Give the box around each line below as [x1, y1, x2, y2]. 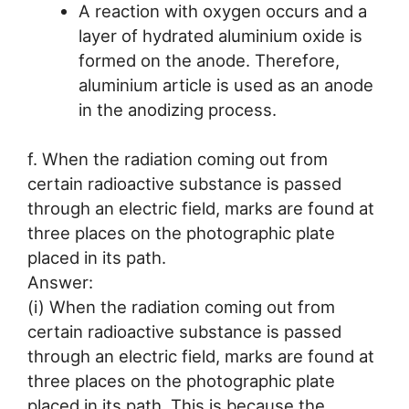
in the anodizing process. [78, 99, 277, 120]
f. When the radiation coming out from [27, 149, 328, 170]
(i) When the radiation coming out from [27, 297, 335, 318]
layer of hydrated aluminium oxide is [78, 25, 362, 46]
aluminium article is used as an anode [78, 74, 373, 95]
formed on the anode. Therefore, [78, 49, 340, 70]
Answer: [27, 272, 93, 293]
